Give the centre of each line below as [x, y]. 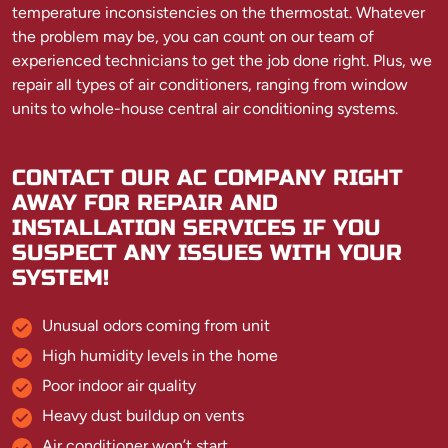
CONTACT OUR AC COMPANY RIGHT [207, 177]
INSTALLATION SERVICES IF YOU [196, 227]
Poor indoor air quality [119, 385]
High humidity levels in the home [160, 355]
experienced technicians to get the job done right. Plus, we [222, 60]
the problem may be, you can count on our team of [193, 36]
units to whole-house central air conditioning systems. [205, 108]
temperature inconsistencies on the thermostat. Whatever [218, 12]
